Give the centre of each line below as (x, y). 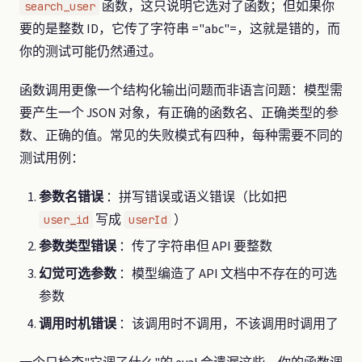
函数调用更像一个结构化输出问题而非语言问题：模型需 (181, 90)
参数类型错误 (78, 247)
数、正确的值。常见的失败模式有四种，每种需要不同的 (181, 135)
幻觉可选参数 (78, 274)
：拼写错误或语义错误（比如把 (195, 197)
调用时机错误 (78, 324)
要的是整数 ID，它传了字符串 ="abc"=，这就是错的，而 (180, 29)
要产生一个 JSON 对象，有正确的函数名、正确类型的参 (179, 113)
